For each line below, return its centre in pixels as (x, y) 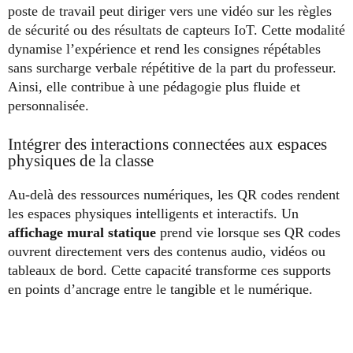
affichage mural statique (82, 232)
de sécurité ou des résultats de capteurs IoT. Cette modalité (176, 30)
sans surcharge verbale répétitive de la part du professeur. (172, 67)
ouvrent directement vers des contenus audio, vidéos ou (167, 251)
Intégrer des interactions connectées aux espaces (167, 144)
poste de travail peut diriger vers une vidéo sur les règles (170, 11)
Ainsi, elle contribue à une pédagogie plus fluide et (154, 86)
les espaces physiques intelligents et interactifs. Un (153, 213)
